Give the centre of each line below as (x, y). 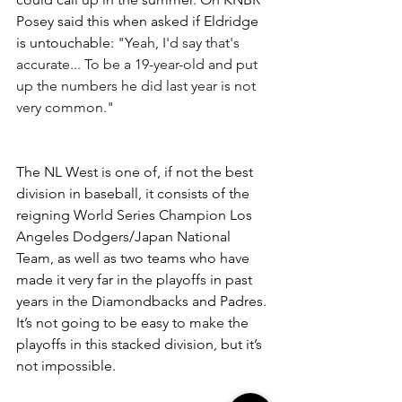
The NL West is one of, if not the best (136, 172)
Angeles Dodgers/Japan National (125, 236)
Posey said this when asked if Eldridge (139, 21)
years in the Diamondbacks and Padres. (143, 301)
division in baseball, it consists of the (135, 193)
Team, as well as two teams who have (135, 258)
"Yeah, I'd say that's (180, 43)
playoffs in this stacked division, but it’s (141, 344)
